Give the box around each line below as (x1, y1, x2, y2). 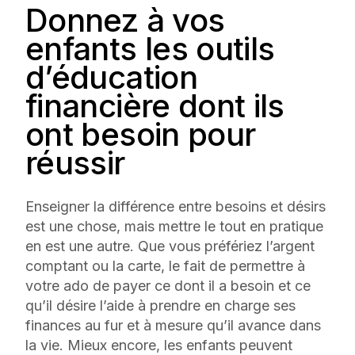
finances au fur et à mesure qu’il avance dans (25, 316, 321, 334)
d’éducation (25, 57, 197, 97)
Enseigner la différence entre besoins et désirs (25, 197, 326, 215)
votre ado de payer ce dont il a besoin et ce (25, 277, 311, 294)
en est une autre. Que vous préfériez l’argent (25, 237, 315, 254)
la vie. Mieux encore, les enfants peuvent (25, 336, 292, 353)
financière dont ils (25, 86, 284, 125)
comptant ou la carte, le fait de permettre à (25, 257, 305, 274)
